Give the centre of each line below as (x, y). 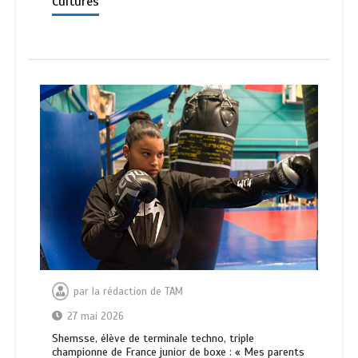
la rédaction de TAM (137, 292)
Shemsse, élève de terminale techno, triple (153, 339)
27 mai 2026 (95, 317)
